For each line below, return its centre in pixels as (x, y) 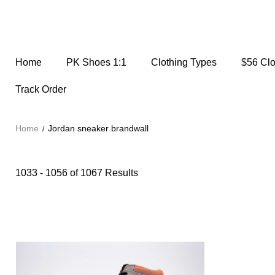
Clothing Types (184, 62)
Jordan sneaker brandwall (98, 128)
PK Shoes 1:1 (96, 62)
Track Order (41, 89)
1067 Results (109, 173)
